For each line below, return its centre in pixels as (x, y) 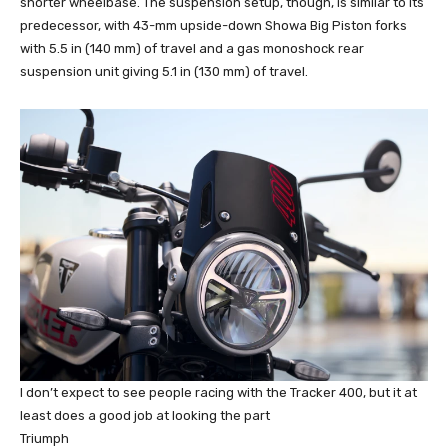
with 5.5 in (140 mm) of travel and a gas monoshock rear (192, 48)
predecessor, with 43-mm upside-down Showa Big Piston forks (213, 25)
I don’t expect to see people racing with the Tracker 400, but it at (218, 393)
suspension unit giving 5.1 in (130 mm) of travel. (164, 71)
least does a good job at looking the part (145, 416)
